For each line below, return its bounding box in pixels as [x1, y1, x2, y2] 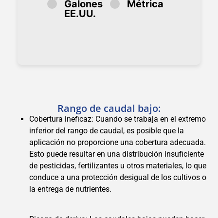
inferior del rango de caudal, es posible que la [29, 126, 184, 135]
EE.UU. [64, 7, 96, 19]
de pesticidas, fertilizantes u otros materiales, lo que [29, 161, 206, 170]
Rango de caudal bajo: [57, 101, 161, 115]
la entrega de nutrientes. [29, 184, 111, 194]
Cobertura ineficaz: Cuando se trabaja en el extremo [29, 114, 206, 124]
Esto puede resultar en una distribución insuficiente [29, 149, 204, 159]
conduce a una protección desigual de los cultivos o [29, 172, 206, 182]
